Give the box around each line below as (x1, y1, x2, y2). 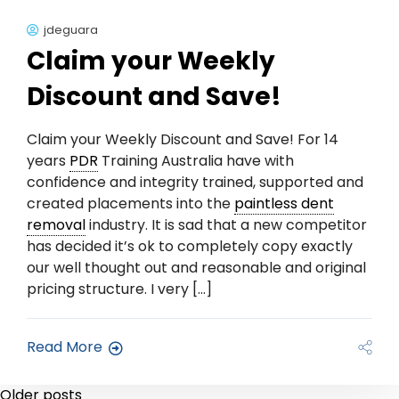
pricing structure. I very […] (27, 279, 212, 300)
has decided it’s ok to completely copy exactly (27, 236, 353, 257)
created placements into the (27, 193, 234, 215)
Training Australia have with (98, 151, 294, 172)
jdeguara (44, 21, 98, 39)
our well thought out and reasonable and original (27, 257, 366, 279)
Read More (27, 337, 102, 358)
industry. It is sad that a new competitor (85, 215, 367, 236)
